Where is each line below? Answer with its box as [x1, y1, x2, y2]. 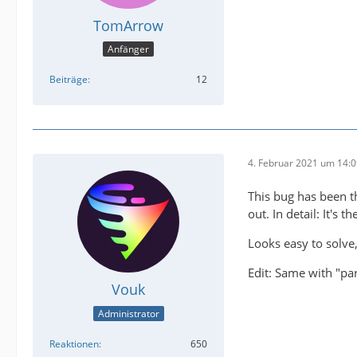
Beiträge [49, 73, 88, 87]
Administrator [97, 306, 159, 320]
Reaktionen [49, 336, 99, 351]
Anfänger [108, 42, 149, 57]
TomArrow [93, 16, 163, 35]
